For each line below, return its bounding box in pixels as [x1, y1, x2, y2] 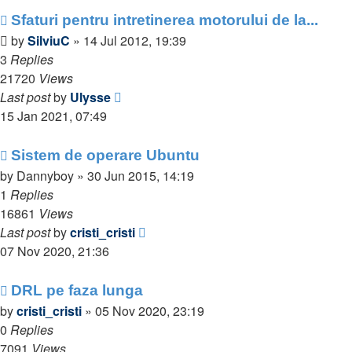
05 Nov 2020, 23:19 [95, 302, 204, 320]
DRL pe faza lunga [11, 282, 143, 299]
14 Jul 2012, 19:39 [83, 31, 186, 49]
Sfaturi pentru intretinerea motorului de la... [11, 12, 318, 28]
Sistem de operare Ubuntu [11, 147, 200, 163]
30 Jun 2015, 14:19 [87, 167, 194, 185]
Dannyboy [16, 167, 74, 185]
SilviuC [27, 31, 70, 49]
